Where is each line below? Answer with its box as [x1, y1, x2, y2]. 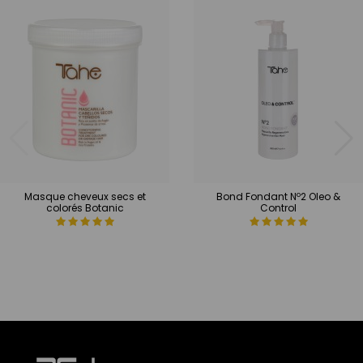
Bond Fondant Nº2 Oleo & [216, 190, 340, 203]
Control [260, 201, 297, 215]
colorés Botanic [45, 201, 124, 215]
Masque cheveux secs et [23, 190, 146, 203]
